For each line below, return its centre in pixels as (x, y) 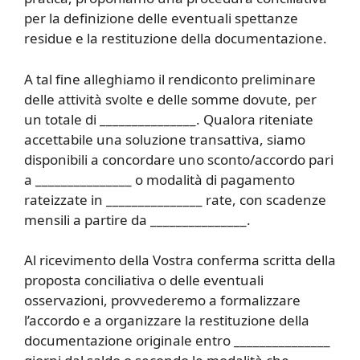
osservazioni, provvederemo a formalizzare (162, 301)
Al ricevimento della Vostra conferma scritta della (180, 260)
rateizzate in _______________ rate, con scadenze (175, 199)
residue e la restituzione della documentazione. (176, 39)
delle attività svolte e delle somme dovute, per (170, 99)
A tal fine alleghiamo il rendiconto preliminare (170, 79)
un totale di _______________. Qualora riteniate (169, 119)
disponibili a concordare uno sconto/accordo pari (179, 159)
